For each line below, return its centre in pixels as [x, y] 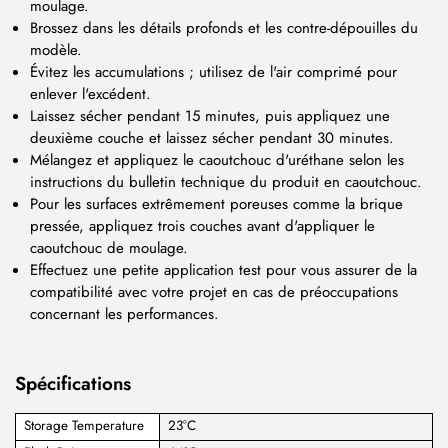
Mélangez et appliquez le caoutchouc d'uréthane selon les [217, 159]
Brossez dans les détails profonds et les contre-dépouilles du [224, 27]
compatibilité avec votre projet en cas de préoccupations [214, 291]
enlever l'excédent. [90, 93]
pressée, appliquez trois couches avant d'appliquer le [202, 225]
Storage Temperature [83, 426]
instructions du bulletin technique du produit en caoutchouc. [226, 181]
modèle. [56, 49]
